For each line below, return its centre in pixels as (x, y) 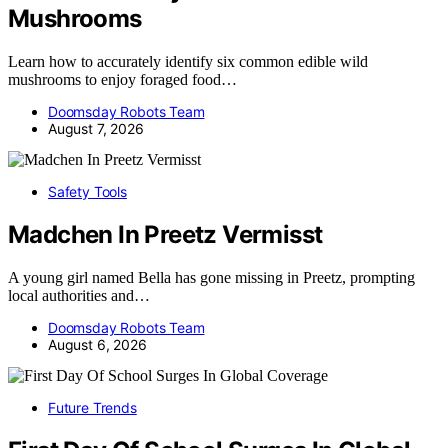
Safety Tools (87, 192)
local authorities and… (79, 295)
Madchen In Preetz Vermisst (165, 235)
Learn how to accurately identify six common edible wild (188, 62)
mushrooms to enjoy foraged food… (122, 80)
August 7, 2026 (96, 129)
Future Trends (92, 407)
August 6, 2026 (97, 344)
